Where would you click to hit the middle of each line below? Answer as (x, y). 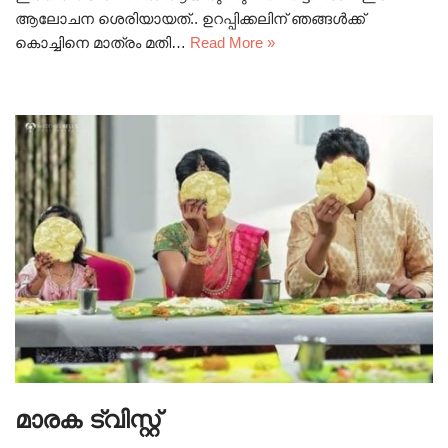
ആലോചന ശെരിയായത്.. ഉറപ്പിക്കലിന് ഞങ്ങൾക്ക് (190, 18)
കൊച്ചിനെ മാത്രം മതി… (102, 42)
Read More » (232, 42)
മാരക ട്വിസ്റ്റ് (87, 419)
